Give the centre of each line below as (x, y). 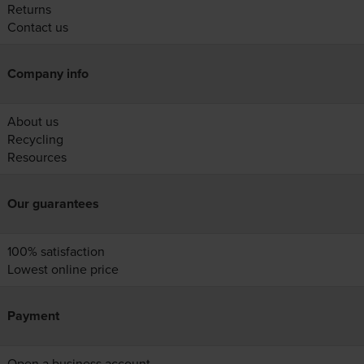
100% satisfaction (56, 251)
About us (32, 121)
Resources (37, 157)
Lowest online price (63, 269)
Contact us (37, 27)
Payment (33, 316)
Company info (48, 74)
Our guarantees (53, 204)
